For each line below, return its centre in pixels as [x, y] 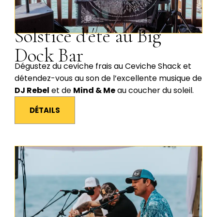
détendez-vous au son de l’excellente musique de [108, 78]
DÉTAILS [45, 110]
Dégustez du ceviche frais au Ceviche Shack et [103, 66]
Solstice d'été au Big [88, 36]
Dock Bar [49, 55]
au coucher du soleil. [155, 90]
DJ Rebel [32, 90]
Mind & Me [94, 90]
